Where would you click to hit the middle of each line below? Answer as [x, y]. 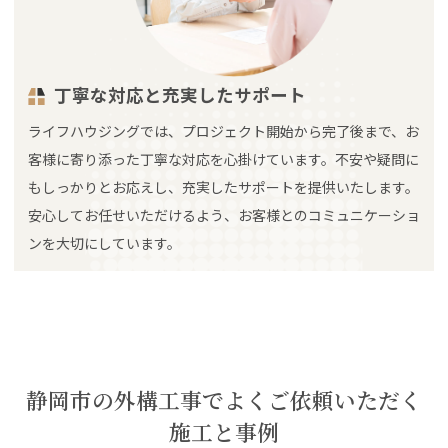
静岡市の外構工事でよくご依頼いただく [224, 400]
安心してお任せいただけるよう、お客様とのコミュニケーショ [224, 215]
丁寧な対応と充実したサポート [180, 95]
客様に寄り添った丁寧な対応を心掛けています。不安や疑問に [223, 159]
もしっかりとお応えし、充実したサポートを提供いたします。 [223, 187]
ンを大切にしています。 [104, 243]
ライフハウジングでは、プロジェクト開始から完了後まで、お [223, 131]
